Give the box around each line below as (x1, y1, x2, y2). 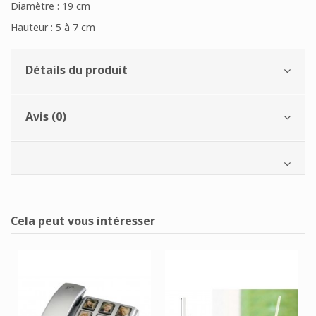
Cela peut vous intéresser (11, 213, 155, 229)
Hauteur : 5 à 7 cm (11, 20, 95, 35)
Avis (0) (25, 109, 66, 125)
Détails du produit (25, 62, 128, 78)
